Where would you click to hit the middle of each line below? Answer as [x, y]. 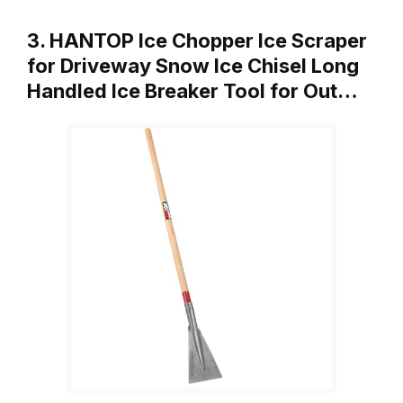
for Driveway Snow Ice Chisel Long [193, 66]
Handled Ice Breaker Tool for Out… [193, 91]
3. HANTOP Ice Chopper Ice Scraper [197, 41]
